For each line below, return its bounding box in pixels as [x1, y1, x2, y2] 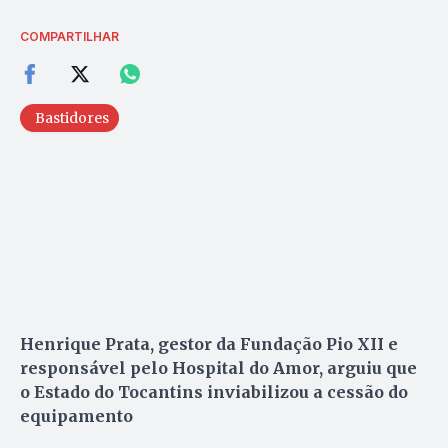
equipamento [20, 405, 133, 426]
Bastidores [35, 108, 109, 127]
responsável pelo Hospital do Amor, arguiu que [20, 357, 417, 378]
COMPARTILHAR [20, 28, 119, 44]
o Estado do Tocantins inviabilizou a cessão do [20, 381, 408, 402]
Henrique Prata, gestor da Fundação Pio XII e [20, 333, 398, 354]
